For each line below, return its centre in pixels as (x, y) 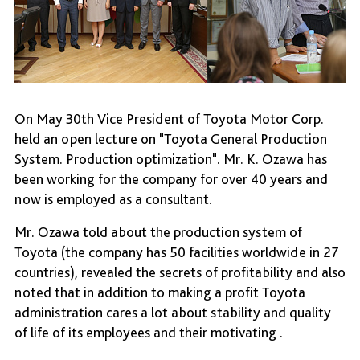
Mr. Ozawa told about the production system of (158, 232)
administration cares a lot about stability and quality (173, 313)
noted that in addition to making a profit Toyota (160, 292)
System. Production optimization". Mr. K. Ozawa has (171, 159)
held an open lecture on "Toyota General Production (171, 139)
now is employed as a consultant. (113, 199)
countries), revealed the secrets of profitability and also (180, 272)
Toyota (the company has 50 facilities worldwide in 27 (177, 252)
